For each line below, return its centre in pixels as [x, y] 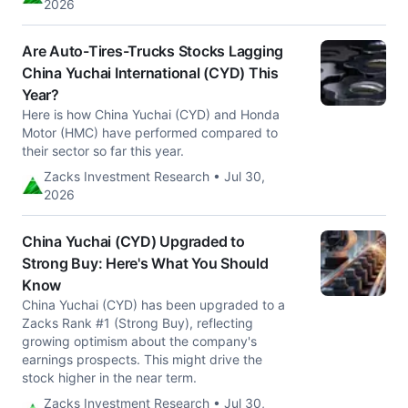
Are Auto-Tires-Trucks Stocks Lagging [153, 51]
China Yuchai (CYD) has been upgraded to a [153, 305]
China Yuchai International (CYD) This [150, 73]
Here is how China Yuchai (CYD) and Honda [151, 114]
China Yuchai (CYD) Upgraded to [133, 241]
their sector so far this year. [103, 151]
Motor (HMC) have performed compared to [150, 133]
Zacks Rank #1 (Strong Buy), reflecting [138, 323]
